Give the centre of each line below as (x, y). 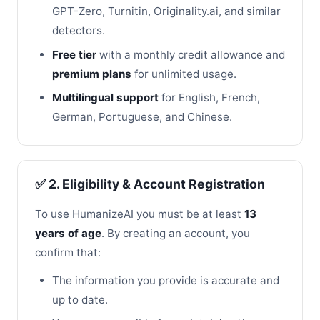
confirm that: (68, 252)
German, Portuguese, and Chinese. (142, 116)
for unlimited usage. (184, 74)
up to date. (80, 299)
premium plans (92, 74)
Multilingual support (105, 97)
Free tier (74, 54)
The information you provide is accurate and (166, 280)
